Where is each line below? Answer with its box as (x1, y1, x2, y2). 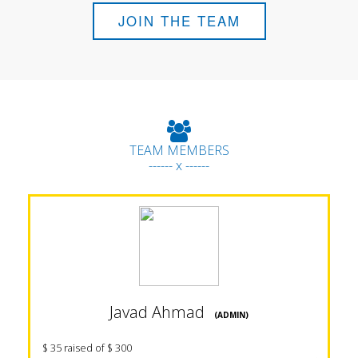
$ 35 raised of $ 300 (42, 341, 132, 356)
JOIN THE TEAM (117, 11, 241, 31)
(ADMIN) (205, 309, 249, 321)
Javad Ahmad (109, 301, 205, 324)
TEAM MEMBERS (129, 141, 229, 160)
